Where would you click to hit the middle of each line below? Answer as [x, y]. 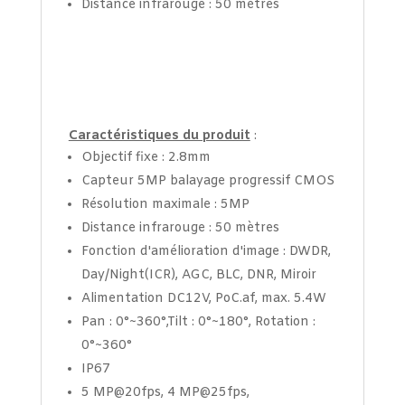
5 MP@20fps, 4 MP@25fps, [165, 392]
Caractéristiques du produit [159, 136]
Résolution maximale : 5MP [165, 204]
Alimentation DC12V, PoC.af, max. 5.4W [203, 298]
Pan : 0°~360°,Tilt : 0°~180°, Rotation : [198, 322]
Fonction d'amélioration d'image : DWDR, [206, 251]
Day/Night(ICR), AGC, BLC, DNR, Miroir [198, 275]
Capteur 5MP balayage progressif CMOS [207, 181]
